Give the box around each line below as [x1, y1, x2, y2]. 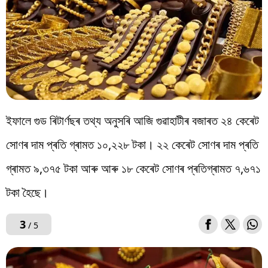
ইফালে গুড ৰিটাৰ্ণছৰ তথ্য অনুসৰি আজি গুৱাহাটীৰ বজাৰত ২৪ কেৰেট [6, 112, 259, 129]
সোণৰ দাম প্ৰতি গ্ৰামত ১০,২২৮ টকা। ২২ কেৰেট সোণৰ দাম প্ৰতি [6, 136, 258, 153]
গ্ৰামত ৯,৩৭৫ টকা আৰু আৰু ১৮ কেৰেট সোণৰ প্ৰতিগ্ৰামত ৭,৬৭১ [6, 160, 261, 177]
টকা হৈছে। [6, 184, 48, 201]
